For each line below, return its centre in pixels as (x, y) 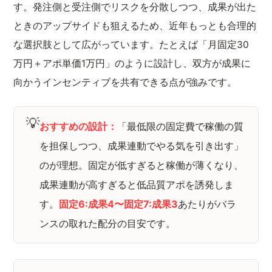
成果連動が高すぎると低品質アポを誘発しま (137, 185)
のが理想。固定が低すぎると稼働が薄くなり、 (142, 165)
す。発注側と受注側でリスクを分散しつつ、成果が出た (135, 7)
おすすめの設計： (79, 126)
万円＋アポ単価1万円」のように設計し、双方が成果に (132, 63)
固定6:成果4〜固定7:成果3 (119, 204)
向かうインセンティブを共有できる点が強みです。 (125, 82)
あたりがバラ (207, 204)
